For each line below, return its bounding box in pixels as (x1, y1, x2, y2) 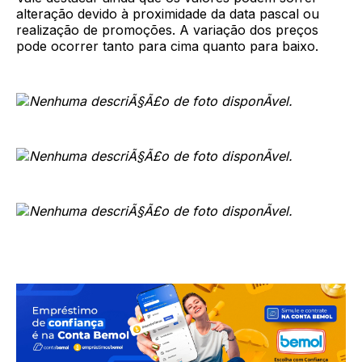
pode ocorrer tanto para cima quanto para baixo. (16, 38, 318, 55)
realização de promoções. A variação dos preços (16, 22, 318, 39)
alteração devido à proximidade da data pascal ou (16, 6, 319, 23)
